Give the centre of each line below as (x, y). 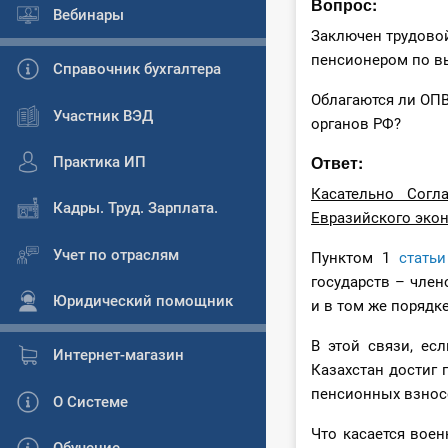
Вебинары (88, 14)
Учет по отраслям (116, 254)
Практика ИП (99, 161)
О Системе (90, 401)
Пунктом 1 (355, 258)
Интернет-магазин (118, 355)
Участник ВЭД (103, 115)
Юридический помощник (143, 301)
